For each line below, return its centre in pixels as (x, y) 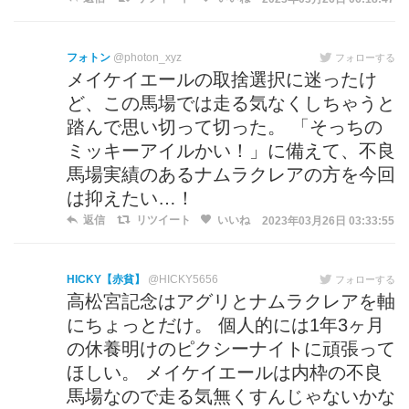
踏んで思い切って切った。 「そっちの (225, 127)
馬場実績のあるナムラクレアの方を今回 (231, 175)
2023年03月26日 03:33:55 (328, 220)
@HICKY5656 (183, 280)
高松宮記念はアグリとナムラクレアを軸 (231, 302)
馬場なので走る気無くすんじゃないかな (231, 397)
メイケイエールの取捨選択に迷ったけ (222, 80)
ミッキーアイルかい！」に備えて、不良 (231, 151)
